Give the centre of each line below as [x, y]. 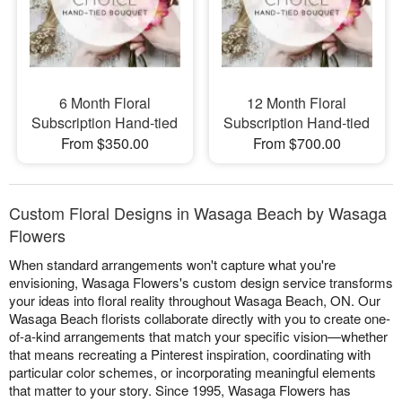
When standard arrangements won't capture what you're [172, 265]
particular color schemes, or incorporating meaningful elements [192, 372]
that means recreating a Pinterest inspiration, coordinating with [190, 354]
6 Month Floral [105, 103]
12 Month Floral [297, 103]
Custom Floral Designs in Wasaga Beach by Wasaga [198, 213]
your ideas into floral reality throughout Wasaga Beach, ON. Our [195, 301]
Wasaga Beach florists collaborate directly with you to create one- [200, 319]
